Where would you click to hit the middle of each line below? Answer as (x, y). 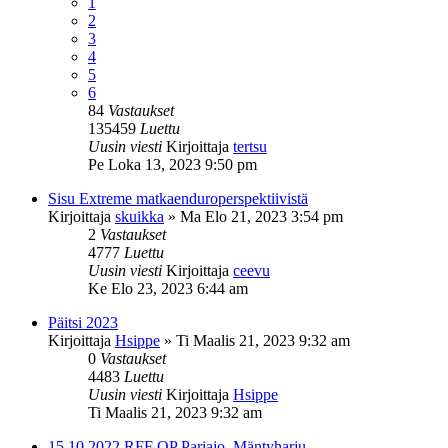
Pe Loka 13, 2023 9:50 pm (172, 164)
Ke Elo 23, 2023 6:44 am (168, 288)
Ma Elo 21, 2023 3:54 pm (261, 216)
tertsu (250, 146)
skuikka (139, 216)
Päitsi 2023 (83, 322)
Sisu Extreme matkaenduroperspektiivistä (178, 198)
